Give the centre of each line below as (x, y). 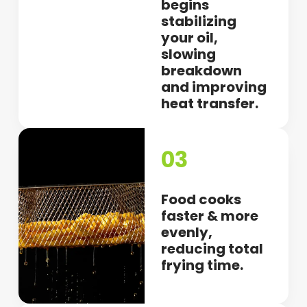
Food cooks (201, 199)
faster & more (210, 216)
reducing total (212, 248)
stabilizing (199, 21)
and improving (214, 87)
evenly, (187, 232)
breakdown (202, 70)
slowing (189, 54)
